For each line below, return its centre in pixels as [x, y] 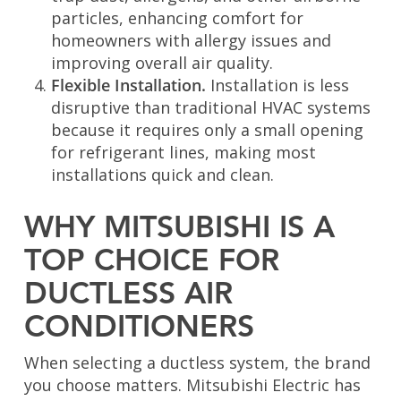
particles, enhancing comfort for [177, 18]
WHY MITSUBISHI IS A [179, 230]
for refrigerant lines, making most [183, 153]
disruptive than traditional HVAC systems [210, 108]
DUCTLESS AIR [128, 296]
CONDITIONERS [139, 329]
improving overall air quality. [162, 63]
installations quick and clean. [162, 175]
